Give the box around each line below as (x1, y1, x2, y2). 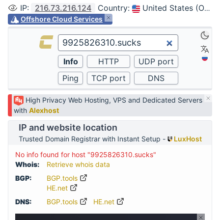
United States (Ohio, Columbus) (142, 3, 204, 13)
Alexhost (29, 106, 59, 115)
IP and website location (18, 122, 117, 133)
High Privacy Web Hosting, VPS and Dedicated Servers (26, 96, 202, 104)
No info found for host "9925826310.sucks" (15, 150, 156, 159)
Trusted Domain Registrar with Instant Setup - (18, 135, 167, 143)
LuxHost (172, 135, 202, 143)
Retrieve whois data (47, 160, 110, 169)
